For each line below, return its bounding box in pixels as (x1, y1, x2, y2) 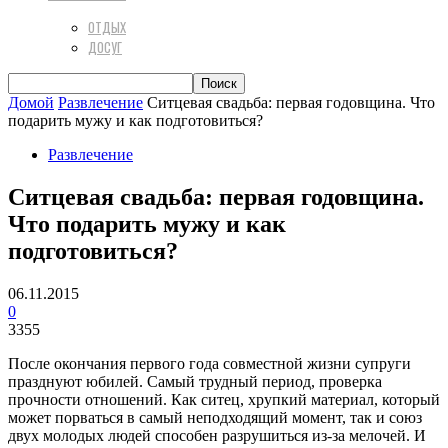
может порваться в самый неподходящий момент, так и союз (8, 408, 422, 426)
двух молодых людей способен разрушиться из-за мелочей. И (8, 426, 426, 444)
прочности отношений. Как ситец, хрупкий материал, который (8, 390, 440, 408)
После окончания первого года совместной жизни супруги (8, 354, 411, 372)
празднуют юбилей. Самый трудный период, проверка (8, 372, 382, 390)
